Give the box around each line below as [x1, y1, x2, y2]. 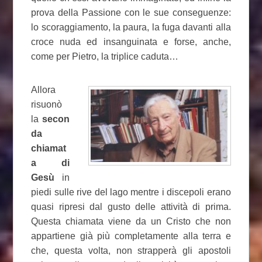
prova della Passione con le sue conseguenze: [31, 8, 231, 18]
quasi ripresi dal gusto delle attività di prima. [31, 202, 231, 212]
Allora [31, 85, 56, 95]
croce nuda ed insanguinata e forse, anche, [31, 37, 231, 47]
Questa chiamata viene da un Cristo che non [31, 216, 231, 227]
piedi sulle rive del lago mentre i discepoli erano [31, 187, 231, 198]
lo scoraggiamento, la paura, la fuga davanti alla [31, 22, 231, 33]
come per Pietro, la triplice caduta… [31, 51, 179, 62]
